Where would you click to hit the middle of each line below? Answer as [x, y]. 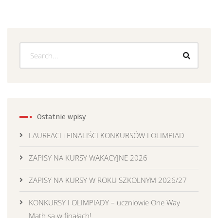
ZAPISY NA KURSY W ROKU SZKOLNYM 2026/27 [108, 180]
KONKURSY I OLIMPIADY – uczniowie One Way [104, 202]
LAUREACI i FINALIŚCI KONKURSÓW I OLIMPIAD [107, 135]
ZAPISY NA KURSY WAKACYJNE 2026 [88, 158]
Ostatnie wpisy [61, 117]
